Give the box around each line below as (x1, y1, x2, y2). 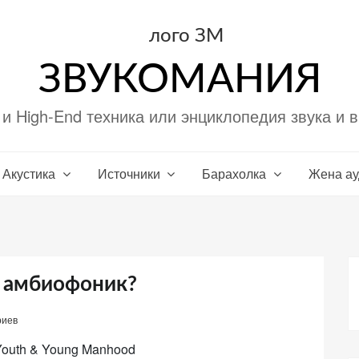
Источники (97, 163, 160, 183)
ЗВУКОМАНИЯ (38, 59, 321, 100)
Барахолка (202, 163, 267, 183)
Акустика (2, 163, 55, 183)
